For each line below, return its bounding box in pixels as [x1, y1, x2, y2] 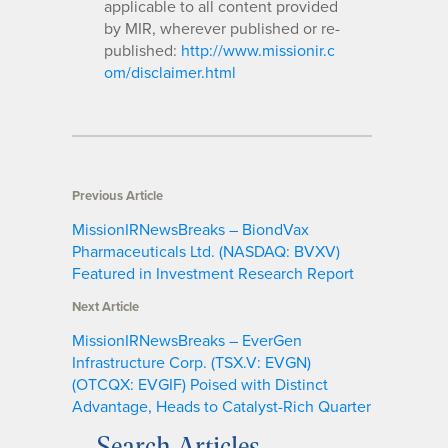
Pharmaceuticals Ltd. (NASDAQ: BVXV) [72, 239, 340, 262]
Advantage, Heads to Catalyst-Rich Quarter [72, 394, 371, 417]
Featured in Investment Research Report [72, 261, 354, 284]
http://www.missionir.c [181, 38, 335, 61]
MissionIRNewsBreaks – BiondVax [72, 217, 309, 240]
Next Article [72, 296, 139, 316]
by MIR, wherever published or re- [104, 16, 340, 39]
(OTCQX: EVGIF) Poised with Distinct [72, 372, 328, 395]
